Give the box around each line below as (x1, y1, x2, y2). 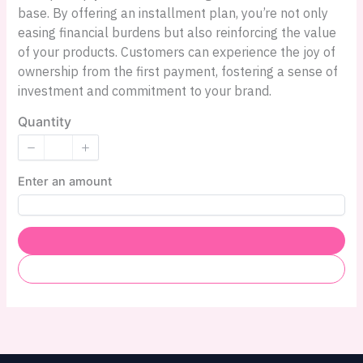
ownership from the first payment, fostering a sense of (18, 63, 339, 80)
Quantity (18, 113, 72, 130)
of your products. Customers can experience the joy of (18, 44, 336, 61)
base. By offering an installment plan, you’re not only (18, 5, 329, 22)
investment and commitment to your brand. (18, 83, 272, 100)
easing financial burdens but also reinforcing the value (18, 24, 337, 41)
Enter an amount (18, 174, 113, 190)
